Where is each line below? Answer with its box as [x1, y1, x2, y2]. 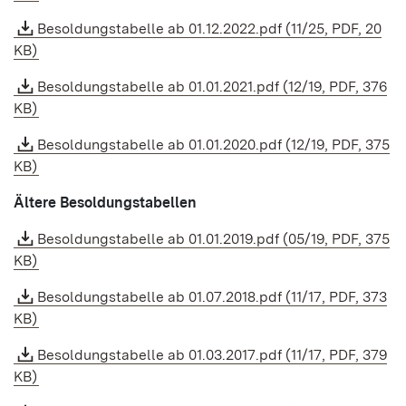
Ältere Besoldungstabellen [14, 194, 197, 211]
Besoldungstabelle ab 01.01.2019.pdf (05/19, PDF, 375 [37, 230, 390, 247]
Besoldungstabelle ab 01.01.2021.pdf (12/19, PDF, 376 [37, 78, 387, 95]
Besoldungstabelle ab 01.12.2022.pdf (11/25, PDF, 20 [37, 20, 382, 37]
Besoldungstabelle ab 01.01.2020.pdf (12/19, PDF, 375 [37, 136, 390, 153]
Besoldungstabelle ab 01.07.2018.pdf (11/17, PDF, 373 [37, 288, 387, 305]
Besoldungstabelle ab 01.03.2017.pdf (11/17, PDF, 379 [37, 346, 387, 363]
